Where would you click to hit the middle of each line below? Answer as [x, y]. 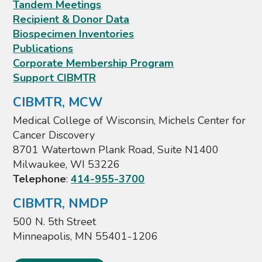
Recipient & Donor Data [71, 19]
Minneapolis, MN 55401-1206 [86, 236]
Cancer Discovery [54, 135]
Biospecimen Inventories [74, 34]
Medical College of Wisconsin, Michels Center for [130, 120]
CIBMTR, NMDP [61, 204]
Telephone [40, 179]
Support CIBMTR [55, 78]
